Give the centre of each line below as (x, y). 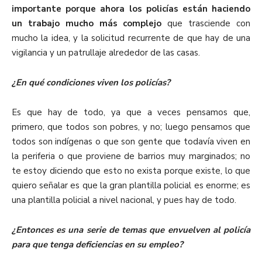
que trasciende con (206, 24)
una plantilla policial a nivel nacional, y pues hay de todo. (124, 200)
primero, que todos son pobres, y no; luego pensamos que (131, 127)
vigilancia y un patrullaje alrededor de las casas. (106, 53)
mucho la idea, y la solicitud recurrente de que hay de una (131, 38)
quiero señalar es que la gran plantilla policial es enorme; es (131, 186)
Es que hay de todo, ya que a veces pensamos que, (131, 113)
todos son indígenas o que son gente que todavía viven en (131, 142)
